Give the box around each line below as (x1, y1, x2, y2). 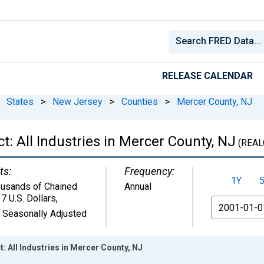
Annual (124, 180, 151, 192)
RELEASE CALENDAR (162, 70, 253, 81)
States (6, 95, 34, 107)
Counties (121, 95, 158, 107)
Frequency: (124, 164, 174, 177)
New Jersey (52, 95, 103, 107)
